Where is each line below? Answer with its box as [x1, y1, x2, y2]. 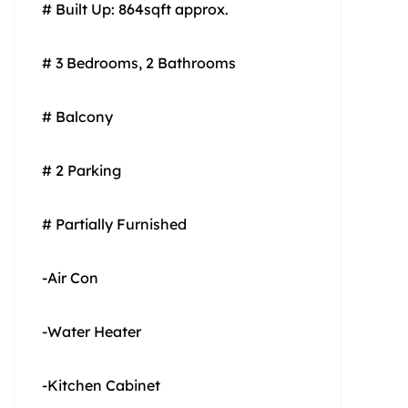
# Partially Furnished [42, 215, 187, 233]
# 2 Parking [42, 161, 121, 179]
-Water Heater [42, 322, 141, 341]
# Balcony [42, 107, 113, 126]
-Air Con [42, 269, 98, 287]
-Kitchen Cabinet [42, 376, 160, 394]
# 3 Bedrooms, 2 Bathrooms [42, 54, 236, 72]
